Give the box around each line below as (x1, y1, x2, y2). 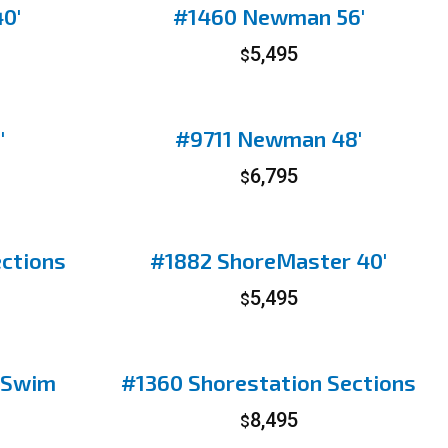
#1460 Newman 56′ (172, 3, 365, 29)
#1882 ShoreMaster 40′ (150, 247, 388, 273)
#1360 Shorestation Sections (121, 369, 417, 395)
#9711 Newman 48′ (175, 125, 363, 151)
